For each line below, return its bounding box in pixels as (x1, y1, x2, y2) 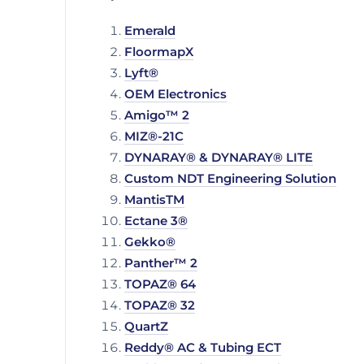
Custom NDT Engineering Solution (124, 171, 336, 187)
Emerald (124, 24, 175, 39)
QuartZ (124, 319, 168, 335)
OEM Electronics (124, 87, 227, 102)
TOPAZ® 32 (124, 298, 195, 314)
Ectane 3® (124, 214, 188, 229)
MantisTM (124, 193, 184, 208)
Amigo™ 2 (124, 108, 189, 123)
